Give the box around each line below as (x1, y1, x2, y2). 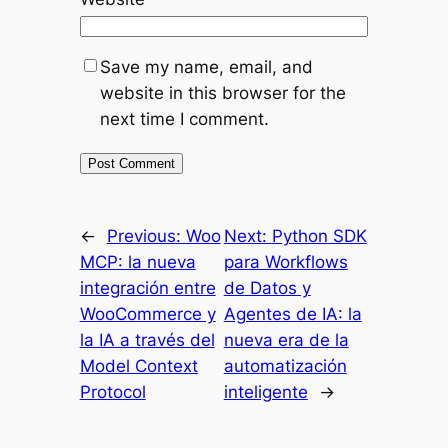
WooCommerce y (79, 303, 216, 324)
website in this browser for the (99, 82, 346, 103)
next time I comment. (99, 108, 269, 129)
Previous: (106, 225, 186, 246)
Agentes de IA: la (223, 303, 362, 324)
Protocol (79, 381, 146, 402)
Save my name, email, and (99, 56, 313, 77)
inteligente (223, 381, 308, 402)
